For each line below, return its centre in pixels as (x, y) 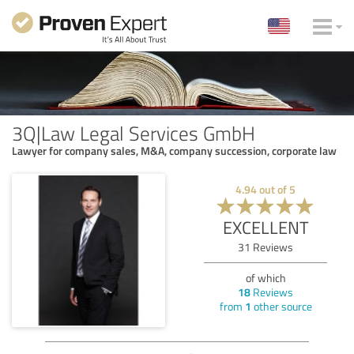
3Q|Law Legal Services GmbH (134, 132)
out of (273, 189)
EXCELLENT (265, 227)
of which (265, 277)
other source (281, 306)
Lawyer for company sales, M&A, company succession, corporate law (174, 150)
